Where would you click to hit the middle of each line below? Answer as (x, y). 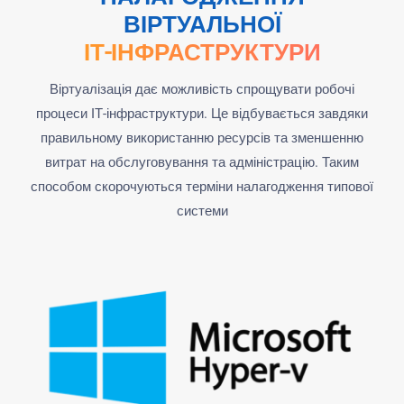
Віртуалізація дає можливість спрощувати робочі (202, 89)
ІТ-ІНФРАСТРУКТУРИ (202, 52)
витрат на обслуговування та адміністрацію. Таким (202, 162)
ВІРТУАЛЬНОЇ (202, 24)
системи (202, 211)
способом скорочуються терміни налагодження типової (202, 186)
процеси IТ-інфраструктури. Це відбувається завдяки (202, 113)
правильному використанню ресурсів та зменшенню (202, 138)
